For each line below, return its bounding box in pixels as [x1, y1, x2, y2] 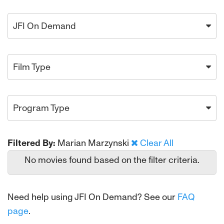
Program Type [13, 102, 69, 113]
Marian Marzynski [57, 137, 131, 148]
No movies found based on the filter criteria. [24, 154, 199, 165]
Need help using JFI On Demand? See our [7, 191, 177, 202]
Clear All [140, 137, 173, 148]
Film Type [13, 61, 50, 72]
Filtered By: [7, 137, 55, 148]
